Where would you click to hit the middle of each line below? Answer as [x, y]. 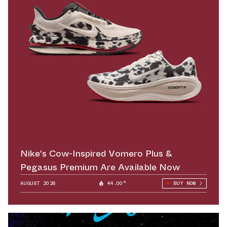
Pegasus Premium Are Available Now [100, 167]
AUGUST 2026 [38, 183]
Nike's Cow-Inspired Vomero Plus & [96, 153]
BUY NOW [184, 183]
